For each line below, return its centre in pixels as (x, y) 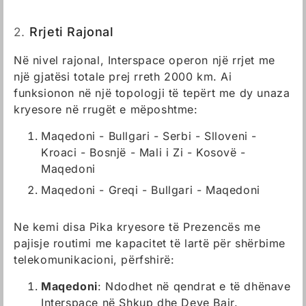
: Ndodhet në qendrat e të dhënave (194, 286)
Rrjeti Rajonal (72, 32)
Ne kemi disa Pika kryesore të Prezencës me (137, 227)
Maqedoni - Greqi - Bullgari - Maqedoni (151, 190)
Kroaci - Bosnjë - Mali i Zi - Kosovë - (143, 152)
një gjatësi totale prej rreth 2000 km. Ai (123, 76)
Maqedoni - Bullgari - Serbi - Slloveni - (149, 136)
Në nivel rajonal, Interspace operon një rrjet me (144, 60)
